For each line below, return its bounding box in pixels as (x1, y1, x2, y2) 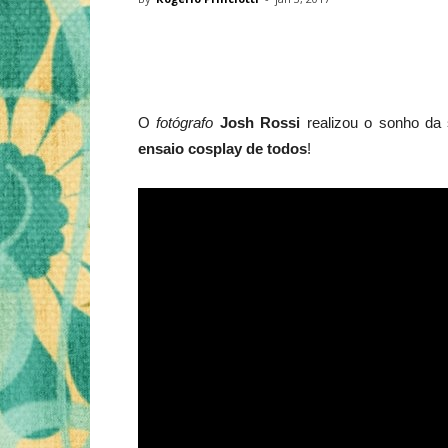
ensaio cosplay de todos (138, 140, 307, 157)
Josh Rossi (219, 114, 301, 131)
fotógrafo (156, 114, 214, 131)
